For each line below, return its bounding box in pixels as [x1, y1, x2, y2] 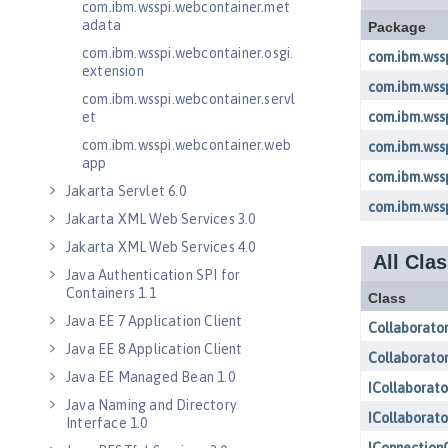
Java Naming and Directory [66, 397, 237, 413]
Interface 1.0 [66, 415, 148, 431]
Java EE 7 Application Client [66, 313, 243, 329]
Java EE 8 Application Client [66, 341, 243, 357]
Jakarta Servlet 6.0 [66, 183, 186, 199]
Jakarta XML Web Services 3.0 [66, 211, 256, 227]
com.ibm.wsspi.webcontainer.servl [82, 91, 296, 107]
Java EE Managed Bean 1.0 [66, 369, 235, 385]
